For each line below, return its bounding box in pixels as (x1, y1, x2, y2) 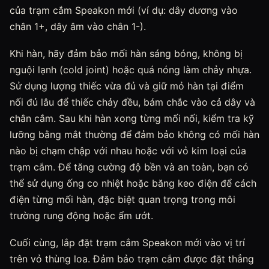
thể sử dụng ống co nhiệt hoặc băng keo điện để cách (10, 177, 256, 189)
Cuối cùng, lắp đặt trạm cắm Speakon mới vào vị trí (10, 237, 245, 249)
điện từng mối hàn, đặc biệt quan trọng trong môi (10, 193, 235, 205)
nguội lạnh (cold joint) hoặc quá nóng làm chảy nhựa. (10, 64, 252, 76)
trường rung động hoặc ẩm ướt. (10, 210, 153, 222)
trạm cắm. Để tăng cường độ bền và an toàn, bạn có (10, 161, 249, 173)
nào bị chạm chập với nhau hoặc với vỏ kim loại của (10, 145, 246, 157)
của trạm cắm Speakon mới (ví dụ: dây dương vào (10, 4, 238, 16)
